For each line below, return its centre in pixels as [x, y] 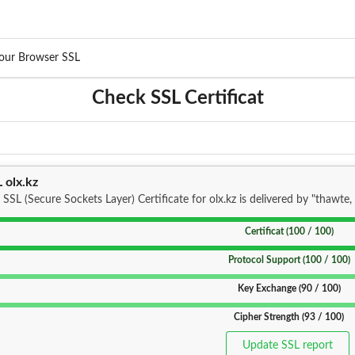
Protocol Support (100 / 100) [289, 260]
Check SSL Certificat [177, 98]
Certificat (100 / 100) [289, 231]
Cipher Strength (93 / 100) [289, 317]
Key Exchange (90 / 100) [289, 288]
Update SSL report [288, 346]
